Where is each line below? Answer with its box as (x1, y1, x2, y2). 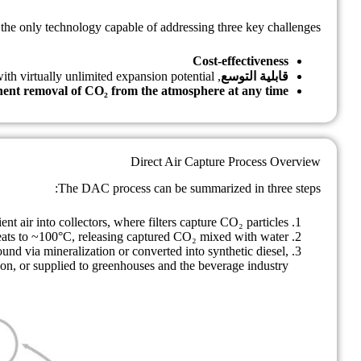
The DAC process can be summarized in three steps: (58, 180, 321, 195)
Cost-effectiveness (193, 53, 288, 68)
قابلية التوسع (221, 68, 288, 83)
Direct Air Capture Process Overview (131, 154, 321, 168)
